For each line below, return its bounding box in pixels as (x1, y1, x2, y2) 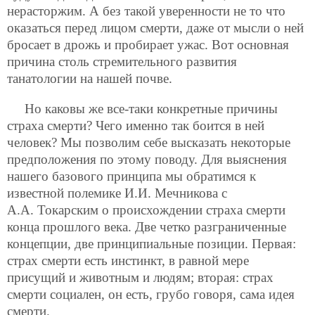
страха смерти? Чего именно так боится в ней (7, 117, 264, 133)
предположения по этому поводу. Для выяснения (7, 151, 287, 167)
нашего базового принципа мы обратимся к (7, 168, 256, 184)
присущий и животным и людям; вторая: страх (7, 269, 274, 285)
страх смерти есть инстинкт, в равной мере (7, 252, 249, 268)
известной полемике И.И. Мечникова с (7, 185, 227, 200)
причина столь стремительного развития (7, 53, 237, 69)
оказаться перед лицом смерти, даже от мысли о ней (7, 20, 304, 35)
